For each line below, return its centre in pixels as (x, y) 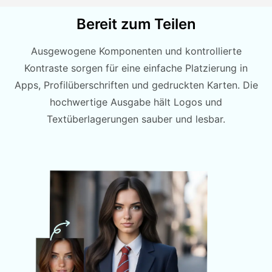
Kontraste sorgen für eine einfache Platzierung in (136, 68)
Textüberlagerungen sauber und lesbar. (136, 119)
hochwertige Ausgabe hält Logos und (136, 102)
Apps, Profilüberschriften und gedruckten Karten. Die (136, 85)
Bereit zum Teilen (136, 24)
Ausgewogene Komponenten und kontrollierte (136, 51)
